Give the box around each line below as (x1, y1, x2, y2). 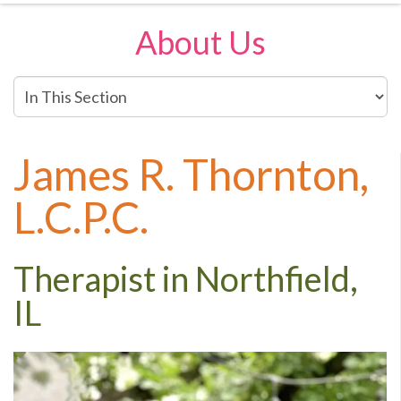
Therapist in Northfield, (13, 258, 358, 299)
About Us (135, 22, 266, 62)
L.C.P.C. (13, 192, 149, 243)
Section (13, 121, 65, 141)
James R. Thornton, (13, 149, 369, 200)
